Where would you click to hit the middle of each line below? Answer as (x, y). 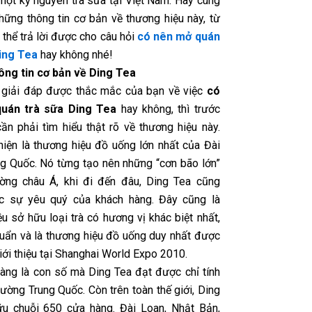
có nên (155, 36)
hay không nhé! (75, 54)
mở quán (198, 36)
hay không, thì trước (168, 109)
